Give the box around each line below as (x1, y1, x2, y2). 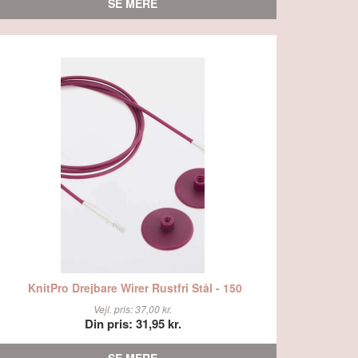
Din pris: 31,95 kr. (84, 315, 181, 332)
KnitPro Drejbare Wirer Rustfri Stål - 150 (27, 279, 242, 296)
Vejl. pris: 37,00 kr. (93, 302, 172, 316)
